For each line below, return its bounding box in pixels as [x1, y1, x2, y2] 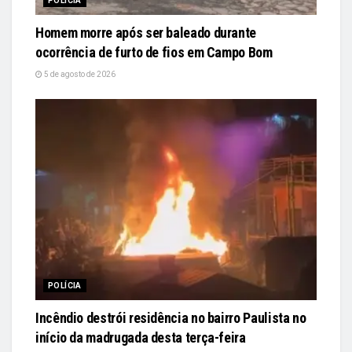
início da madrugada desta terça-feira [35, 328, 246, 346]
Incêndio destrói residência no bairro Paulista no [35, 309, 306, 326]
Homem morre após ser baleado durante [35, 24, 257, 41]
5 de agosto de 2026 [42, 69, 115, 79]
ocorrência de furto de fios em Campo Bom [35, 43, 273, 60]
